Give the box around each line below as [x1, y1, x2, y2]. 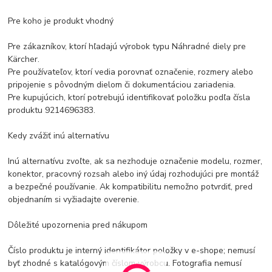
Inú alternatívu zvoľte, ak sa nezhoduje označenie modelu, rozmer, [8, 155, 263, 167]
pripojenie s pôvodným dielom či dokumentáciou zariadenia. [8, 78, 236, 90]
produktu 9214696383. [8, 104, 96, 116]
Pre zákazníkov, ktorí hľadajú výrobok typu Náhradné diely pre [8, 40, 246, 52]
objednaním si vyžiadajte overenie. [8, 193, 140, 205]
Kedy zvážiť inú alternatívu [8, 129, 110, 141]
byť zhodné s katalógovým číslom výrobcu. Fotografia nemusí [8, 257, 242, 269]
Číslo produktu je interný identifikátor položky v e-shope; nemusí [8, 244, 256, 256]
